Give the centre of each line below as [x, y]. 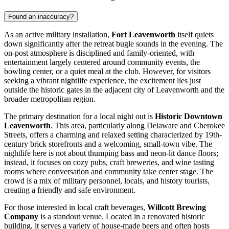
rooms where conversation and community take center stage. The [109, 171]
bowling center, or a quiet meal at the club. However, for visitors [107, 71]
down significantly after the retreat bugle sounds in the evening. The [113, 43]
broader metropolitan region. [50, 99]
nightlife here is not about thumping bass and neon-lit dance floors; [111, 153]
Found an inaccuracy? [41, 16]
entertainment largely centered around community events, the [102, 62]
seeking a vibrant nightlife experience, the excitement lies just [102, 80]
